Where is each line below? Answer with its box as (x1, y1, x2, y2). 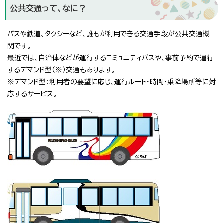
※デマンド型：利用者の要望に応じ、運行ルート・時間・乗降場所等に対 (7, 78, 216, 85)
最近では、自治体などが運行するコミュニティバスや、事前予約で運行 (7, 54, 214, 61)
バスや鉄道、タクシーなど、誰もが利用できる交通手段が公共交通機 (7, 30, 210, 37)
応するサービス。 (7, 90, 57, 97)
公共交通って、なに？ (10, 4, 86, 12)
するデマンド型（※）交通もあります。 (7, 66, 115, 73)
